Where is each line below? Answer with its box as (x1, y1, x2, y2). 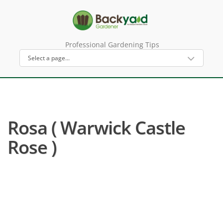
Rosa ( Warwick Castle (7, 115, 185, 140)
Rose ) (7, 135, 56, 159)
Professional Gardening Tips (65, 40, 159, 49)
